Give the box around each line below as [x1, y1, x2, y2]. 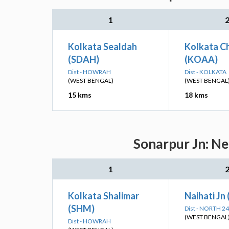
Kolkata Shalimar [68, 190, 139, 201]
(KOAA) [185, 54, 218, 65]
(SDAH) [68, 54, 99, 65]
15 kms [68, 90, 91, 99]
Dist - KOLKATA [185, 68, 226, 76]
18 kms [185, 90, 208, 99]
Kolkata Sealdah [68, 41, 137, 52]
